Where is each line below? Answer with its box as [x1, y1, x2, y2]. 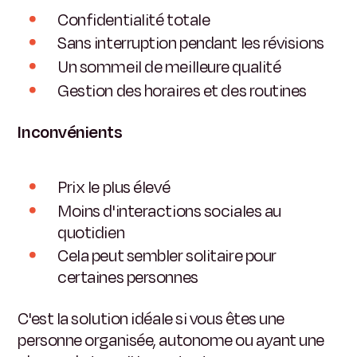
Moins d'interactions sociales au [57, 198, 281, 223]
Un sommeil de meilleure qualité [57, 54, 281, 79]
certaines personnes [57, 265, 198, 290]
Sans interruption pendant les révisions [57, 31, 324, 56]
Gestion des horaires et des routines [57, 78, 308, 103]
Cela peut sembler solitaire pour [57, 244, 277, 269]
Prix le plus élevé [57, 175, 171, 199]
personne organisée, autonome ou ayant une [18, 328, 325, 353]
